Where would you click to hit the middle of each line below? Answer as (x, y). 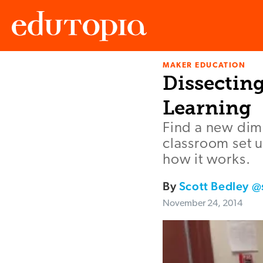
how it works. (207, 160)
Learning (207, 108)
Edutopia (28, 76)
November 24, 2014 (203, 204)
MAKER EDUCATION (204, 66)
